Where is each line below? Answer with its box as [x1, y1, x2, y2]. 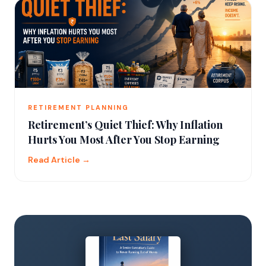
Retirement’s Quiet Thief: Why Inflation [28, 118, 223, 132]
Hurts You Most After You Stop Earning [28, 132, 220, 147]
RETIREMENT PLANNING [28, 103, 129, 112]
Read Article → [28, 154, 90, 165]
